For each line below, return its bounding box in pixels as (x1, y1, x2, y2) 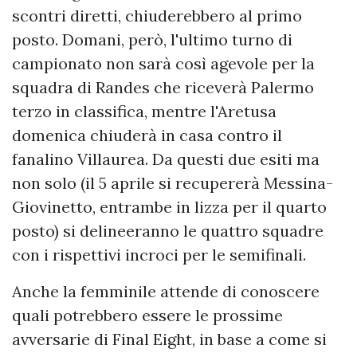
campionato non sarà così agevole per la (12, 53, 315, 74)
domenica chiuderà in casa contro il (12, 125, 282, 146)
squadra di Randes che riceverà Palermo (12, 77, 314, 98)
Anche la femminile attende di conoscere (12, 281, 320, 302)
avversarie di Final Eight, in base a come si (12, 329, 327, 350)
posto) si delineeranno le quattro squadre (12, 221, 324, 241)
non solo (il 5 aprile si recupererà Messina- (12, 173, 333, 194)
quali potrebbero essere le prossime (12, 305, 283, 326)
